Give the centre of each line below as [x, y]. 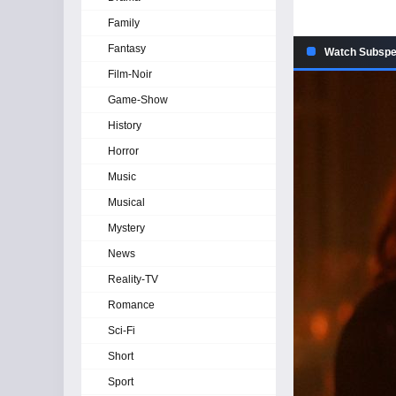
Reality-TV [133, 279]
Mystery [126, 228]
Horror [123, 151]
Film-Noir [130, 74]
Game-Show [138, 100]
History [125, 126]
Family [124, 23]
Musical [126, 202]
